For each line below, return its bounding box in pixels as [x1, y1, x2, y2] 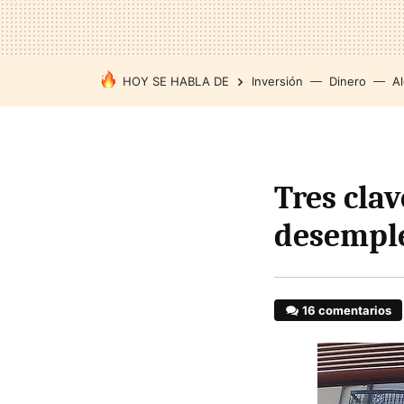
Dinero [329, 74, 366, 88]
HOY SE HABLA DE [123, 74, 229, 88]
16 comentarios [302, 303, 392, 317]
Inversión [252, 74, 303, 88]
